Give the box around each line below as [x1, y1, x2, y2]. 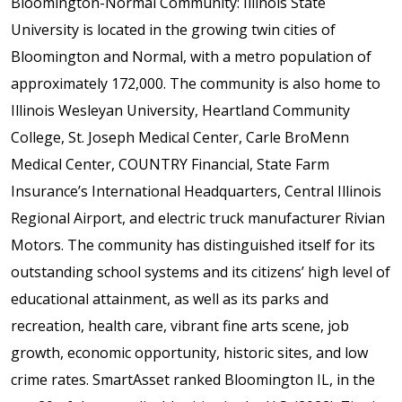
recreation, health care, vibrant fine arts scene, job [11, 315, 349, 336]
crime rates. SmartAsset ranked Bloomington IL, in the [11, 369, 375, 389]
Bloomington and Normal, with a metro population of [11, 46, 371, 66]
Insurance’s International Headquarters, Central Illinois [11, 180, 381, 201]
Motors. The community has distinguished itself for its [11, 234, 375, 255]
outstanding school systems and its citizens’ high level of [11, 261, 390, 282]
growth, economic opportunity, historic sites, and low [11, 342, 368, 363]
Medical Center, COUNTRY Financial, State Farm [11, 153, 329, 174]
